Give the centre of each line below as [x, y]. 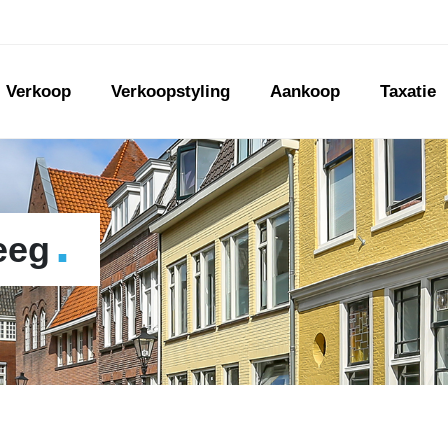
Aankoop [304, 91]
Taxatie [407, 91]
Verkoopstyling [170, 91]
